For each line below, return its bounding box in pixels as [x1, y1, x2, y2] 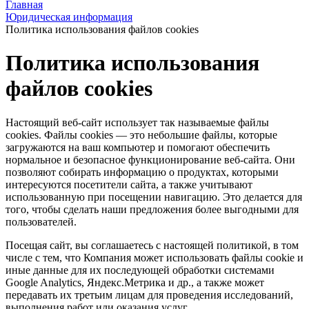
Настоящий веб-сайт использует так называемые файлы [6, 116, 269, 128]
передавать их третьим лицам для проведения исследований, [6, 288, 293, 301]
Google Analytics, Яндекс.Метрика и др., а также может [6, 276, 264, 288]
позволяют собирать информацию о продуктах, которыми [6, 166, 279, 178]
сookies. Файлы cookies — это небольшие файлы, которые [6, 128, 277, 141]
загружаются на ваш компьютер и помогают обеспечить [6, 141, 270, 153]
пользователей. [6, 215, 77, 228]
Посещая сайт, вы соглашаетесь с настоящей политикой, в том [6, 239, 299, 251]
